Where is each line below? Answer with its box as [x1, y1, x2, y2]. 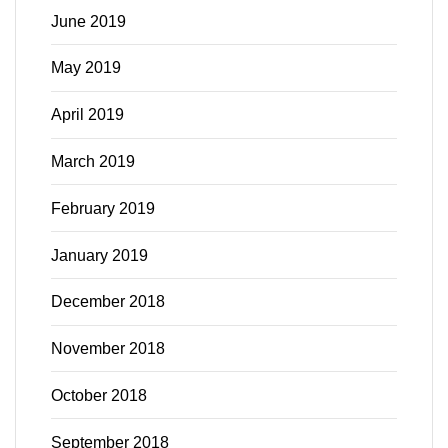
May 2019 [51, 59, 121, 77]
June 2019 [51, 12, 126, 30]
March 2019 [51, 152, 135, 170]
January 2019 [51, 246, 148, 264]
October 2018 [51, 386, 147, 404]
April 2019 [51, 106, 124, 124]
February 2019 [51, 199, 155, 217]
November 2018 [51, 340, 165, 358]
